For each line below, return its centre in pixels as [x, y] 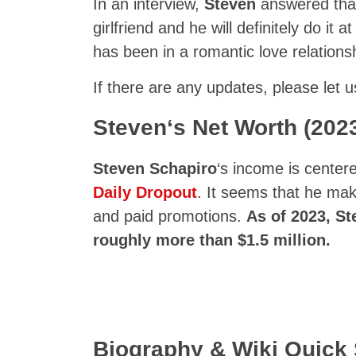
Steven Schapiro [155, 168]
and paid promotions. [170, 216]
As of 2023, [291, 216]
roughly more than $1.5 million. [212, 240]
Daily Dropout [145, 192]
